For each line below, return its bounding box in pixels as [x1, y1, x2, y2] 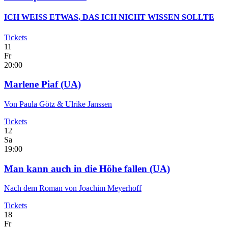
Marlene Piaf [4, 79, 61, 90]
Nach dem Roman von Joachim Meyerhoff [4, 184, 141, 193]
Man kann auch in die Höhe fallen [4, 163, 150, 174]
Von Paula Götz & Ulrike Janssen [4, 100, 112, 109]
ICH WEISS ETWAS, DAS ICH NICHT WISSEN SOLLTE [4, 13, 214, 22]
